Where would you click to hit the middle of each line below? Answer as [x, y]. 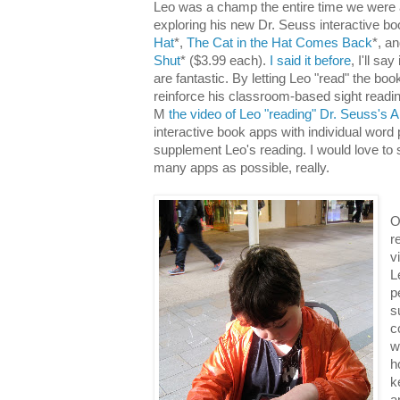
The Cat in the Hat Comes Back [279, 42]
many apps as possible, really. [242, 167]
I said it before [310, 60]
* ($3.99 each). [225, 60]
